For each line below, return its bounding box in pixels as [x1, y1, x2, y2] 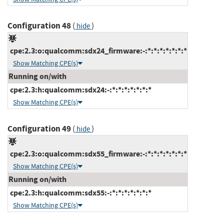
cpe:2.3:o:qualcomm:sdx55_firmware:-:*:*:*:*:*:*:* [8, 148, 187, 159]
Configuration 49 [7, 122, 71, 134]
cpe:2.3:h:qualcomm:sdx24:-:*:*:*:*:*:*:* [8, 84, 151, 95]
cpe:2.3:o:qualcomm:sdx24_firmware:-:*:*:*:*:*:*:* [8, 45, 187, 56]
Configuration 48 [7, 19, 71, 31]
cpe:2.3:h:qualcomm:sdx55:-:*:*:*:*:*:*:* [8, 187, 151, 198]
